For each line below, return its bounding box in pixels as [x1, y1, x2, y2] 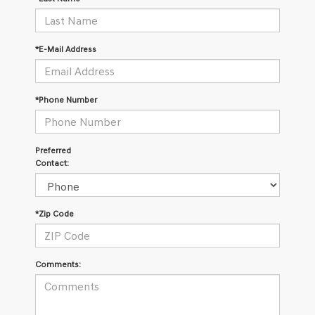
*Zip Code [35, 209, 74, 219]
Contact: [35, 158, 69, 168]
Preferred [35, 146, 71, 155]
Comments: [35, 259, 81, 269]
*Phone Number [35, 95, 97, 105]
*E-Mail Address [35, 44, 96, 54]
